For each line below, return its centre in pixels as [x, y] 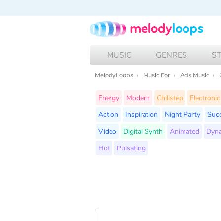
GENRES [172, 55]
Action [108, 114]
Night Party [183, 114]
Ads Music [195, 75]
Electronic [205, 97]
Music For [157, 75]
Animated [184, 131]
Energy [109, 97]
